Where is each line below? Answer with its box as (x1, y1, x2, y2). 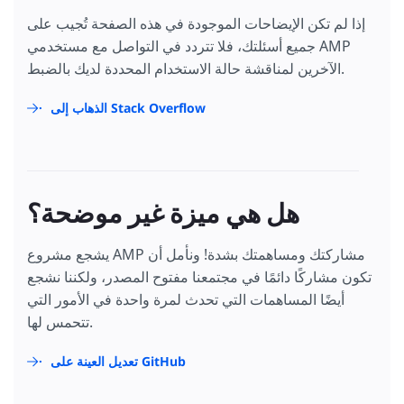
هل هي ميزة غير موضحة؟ (27, 196, 299, 232)
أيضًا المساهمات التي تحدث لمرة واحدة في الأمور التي (27, 289, 344, 309)
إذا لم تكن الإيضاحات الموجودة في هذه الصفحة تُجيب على (27, 14, 365, 33)
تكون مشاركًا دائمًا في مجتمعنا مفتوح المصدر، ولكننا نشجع (27, 267, 372, 287)
